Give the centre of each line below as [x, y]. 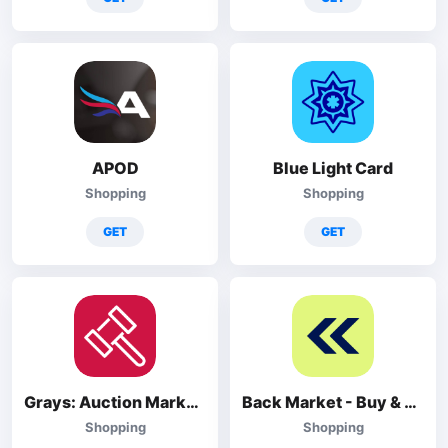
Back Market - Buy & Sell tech [410, 402]
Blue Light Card [333, 168]
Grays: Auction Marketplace [192, 402]
